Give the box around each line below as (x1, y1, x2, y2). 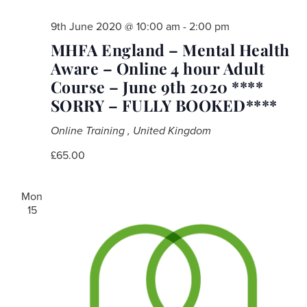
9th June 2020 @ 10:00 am (50, 19, 180, 34)
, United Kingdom (127, 123, 211, 138)
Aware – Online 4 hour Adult (50, 57, 265, 79)
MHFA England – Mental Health (50, 38, 290, 60)
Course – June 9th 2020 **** (50, 75, 263, 97)
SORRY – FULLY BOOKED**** (50, 94, 278, 116)
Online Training (50, 123, 127, 138)
